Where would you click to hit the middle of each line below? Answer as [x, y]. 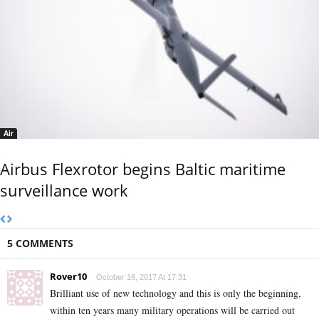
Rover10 [68, 277]
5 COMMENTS [40, 244]
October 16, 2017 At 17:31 [141, 277]
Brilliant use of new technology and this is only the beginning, [176, 293]
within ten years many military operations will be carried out [172, 310]
